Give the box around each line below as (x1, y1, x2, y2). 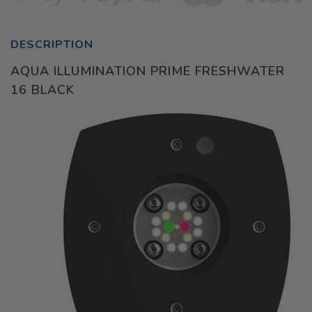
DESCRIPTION (10, 36, 93, 52)
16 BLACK (10, 81, 75, 98)
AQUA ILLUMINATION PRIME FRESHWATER (10, 62, 285, 79)
